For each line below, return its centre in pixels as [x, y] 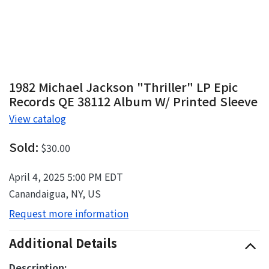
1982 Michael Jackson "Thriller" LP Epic [123, 86]
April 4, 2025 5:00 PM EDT [66, 176]
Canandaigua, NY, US [55, 193]
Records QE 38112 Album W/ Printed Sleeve [133, 101]
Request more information [69, 213]
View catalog [38, 118]
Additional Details [63, 243]
